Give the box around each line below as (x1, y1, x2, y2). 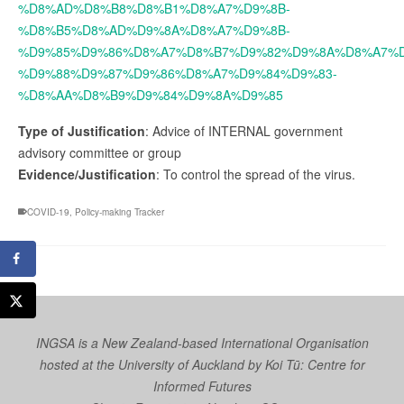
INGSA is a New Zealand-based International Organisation (35, 333, 369, 352)
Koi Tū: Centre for (264, 354, 365, 373)
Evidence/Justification (18, 164, 156, 183)
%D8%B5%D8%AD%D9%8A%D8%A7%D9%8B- (18, 20, 290, 39)
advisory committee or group (18, 142, 181, 161)
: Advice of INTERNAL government (145, 121, 343, 140)
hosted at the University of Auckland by (39, 354, 265, 373)
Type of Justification (18, 121, 145, 140)
